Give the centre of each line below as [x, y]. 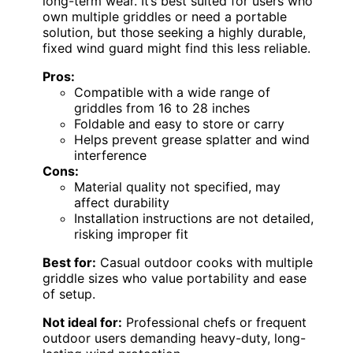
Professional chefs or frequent [214, 322]
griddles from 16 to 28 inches [162, 108]
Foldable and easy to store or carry [179, 123]
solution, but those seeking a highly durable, [174, 32]
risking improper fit [131, 234]
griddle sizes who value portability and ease [175, 278]
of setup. [69, 294]
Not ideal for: [82, 322]
